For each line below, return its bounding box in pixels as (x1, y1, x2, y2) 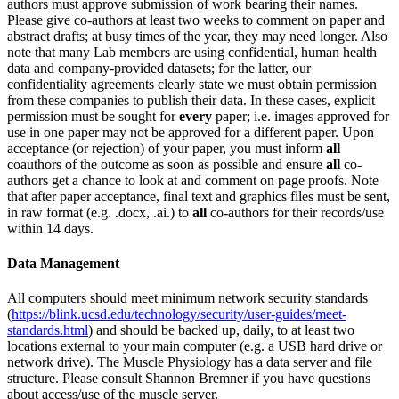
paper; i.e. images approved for (212, 108, 389, 124)
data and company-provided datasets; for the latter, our (7, 60, 311, 76)
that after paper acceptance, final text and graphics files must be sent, (7, 188, 390, 204)
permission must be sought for (7, 108, 179, 124)
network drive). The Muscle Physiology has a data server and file (7, 354, 372, 370)
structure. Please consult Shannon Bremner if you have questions (7, 370, 370, 387)
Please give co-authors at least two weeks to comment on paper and (7, 12, 385, 28)
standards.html (7, 322, 88, 338)
